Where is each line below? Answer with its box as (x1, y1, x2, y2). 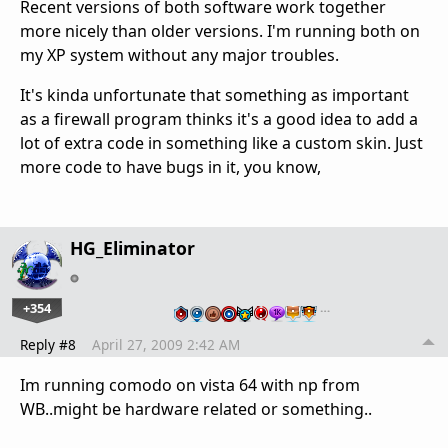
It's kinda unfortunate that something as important (20, 84, 409, 107)
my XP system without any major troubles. (20, 44, 339, 67)
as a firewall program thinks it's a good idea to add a (20, 108, 418, 131)
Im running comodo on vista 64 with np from (20, 374, 360, 397)
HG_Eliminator (70, 236, 195, 261)
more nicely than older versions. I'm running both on (20, 20, 420, 43)
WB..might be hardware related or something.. (20, 398, 372, 421)
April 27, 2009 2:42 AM (92, 335, 240, 355)
